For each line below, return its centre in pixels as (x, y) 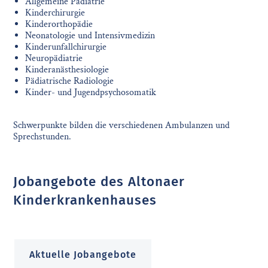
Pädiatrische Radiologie (70, 81)
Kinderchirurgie (55, 13)
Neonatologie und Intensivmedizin (90, 36)
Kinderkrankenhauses (85, 200)
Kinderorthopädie (59, 24)
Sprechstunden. (42, 137)
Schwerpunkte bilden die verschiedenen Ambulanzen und (122, 125)
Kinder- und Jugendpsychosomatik (91, 92)
